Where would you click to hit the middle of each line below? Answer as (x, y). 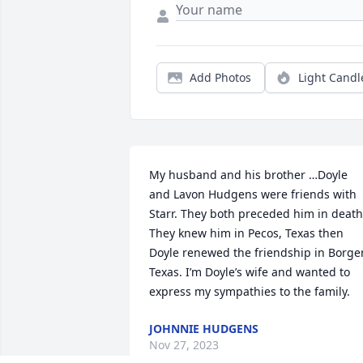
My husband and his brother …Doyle (248, 175)
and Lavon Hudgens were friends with (253, 194)
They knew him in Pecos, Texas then (246, 233)
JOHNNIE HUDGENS (204, 329)
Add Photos (220, 78)
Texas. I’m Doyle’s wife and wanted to (250, 272)
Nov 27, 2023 (184, 345)
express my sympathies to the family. (250, 292)
